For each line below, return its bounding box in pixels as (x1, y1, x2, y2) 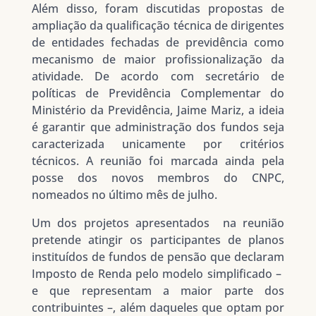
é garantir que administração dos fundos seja (31, 119, 285, 135)
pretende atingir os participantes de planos (31, 232, 285, 248)
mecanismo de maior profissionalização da (31, 51, 285, 68)
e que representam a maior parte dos (31, 283, 285, 299)
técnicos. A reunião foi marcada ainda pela (31, 153, 285, 169)
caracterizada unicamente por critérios (31, 136, 285, 152)
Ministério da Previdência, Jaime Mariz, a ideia (31, 102, 285, 119)
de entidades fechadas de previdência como (31, 35, 285, 51)
